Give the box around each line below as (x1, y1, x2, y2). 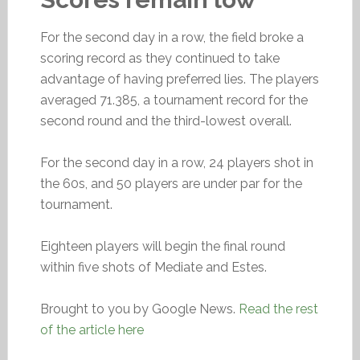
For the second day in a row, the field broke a (39, 30, 304, 45)
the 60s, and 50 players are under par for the (39, 176, 302, 191)
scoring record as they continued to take (39, 51, 280, 66)
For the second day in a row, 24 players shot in (39, 155, 313, 170)
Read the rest (238, 301, 318, 317)
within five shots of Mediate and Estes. (39, 260, 267, 275)
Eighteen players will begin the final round (39, 239, 285, 254)
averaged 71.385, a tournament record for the (39, 92, 308, 108)
